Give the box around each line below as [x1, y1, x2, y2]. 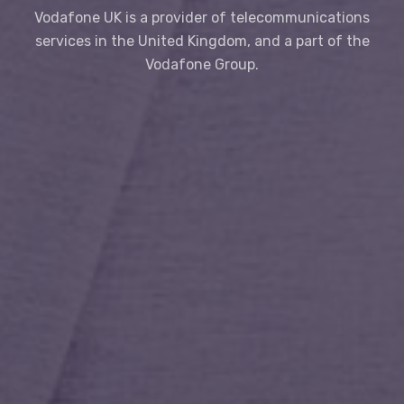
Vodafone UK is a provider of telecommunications [34, 9, 370, 27]
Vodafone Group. [145, 56, 259, 74]
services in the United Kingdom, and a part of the [34, 32, 370, 50]
